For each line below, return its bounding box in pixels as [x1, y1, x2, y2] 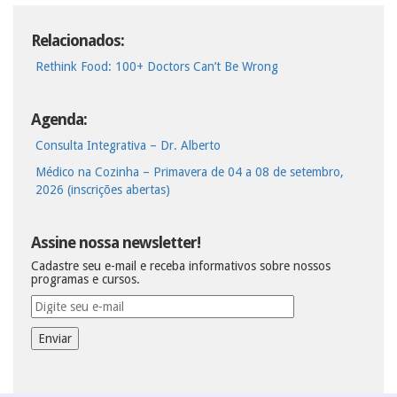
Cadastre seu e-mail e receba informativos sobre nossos [31, 259, 331, 274]
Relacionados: [31, 31, 124, 51]
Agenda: [31, 110, 87, 129]
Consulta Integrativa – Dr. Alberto [35, 138, 221, 153]
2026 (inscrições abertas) [35, 183, 170, 198]
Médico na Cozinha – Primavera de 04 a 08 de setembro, [35, 165, 344, 180]
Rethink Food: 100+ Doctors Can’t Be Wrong [35, 59, 278, 74]
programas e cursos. [31, 272, 140, 287]
